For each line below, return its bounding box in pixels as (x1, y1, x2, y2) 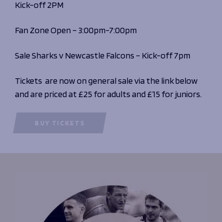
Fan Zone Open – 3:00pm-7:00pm (15, 24, 137, 35)
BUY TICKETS (35, 118, 85, 127)
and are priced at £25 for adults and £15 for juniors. (15, 88, 202, 99)
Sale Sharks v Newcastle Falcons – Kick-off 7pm (15, 50, 190, 60)
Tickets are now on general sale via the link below (15, 75, 198, 86)
